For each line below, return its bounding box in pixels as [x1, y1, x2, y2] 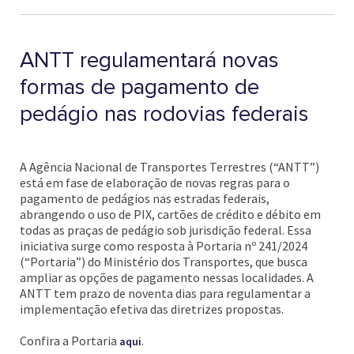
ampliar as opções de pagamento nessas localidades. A [20, 269, 314, 285]
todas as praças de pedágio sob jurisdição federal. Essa [20, 222, 311, 238]
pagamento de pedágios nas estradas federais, [20, 190, 269, 206]
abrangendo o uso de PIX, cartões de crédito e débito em [20, 206, 321, 222]
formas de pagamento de [20, 73, 259, 100]
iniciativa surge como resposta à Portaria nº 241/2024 [20, 238, 307, 254]
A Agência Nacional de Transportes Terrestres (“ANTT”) [20, 159, 319, 175]
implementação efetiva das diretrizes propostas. [20, 301, 284, 317]
